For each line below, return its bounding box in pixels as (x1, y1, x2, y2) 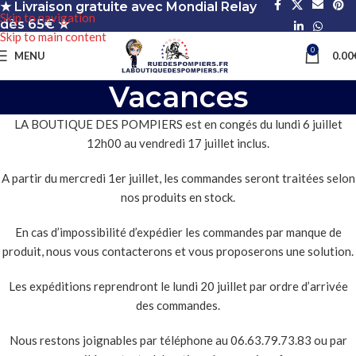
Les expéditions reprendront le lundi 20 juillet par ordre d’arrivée (8, 279, 348, 293)
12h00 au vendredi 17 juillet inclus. (87, 136, 269, 150)
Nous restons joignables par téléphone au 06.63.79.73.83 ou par (9, 333, 347, 347)
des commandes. (136, 298, 220, 312)
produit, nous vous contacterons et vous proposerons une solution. (2, 244, 354, 258)
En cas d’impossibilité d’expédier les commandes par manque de (14, 225, 342, 239)
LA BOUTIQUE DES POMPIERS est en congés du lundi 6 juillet (14, 117, 342, 131)
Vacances (108, 79, 248, 114)
